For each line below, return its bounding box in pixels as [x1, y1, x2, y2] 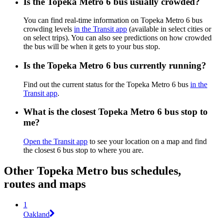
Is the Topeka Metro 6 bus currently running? [23, 60, 206, 71]
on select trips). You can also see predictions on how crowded [23, 34, 212, 42]
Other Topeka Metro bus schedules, [4, 164, 181, 178]
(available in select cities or [127, 25, 211, 34]
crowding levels [23, 25, 74, 34]
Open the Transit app [23, 137, 88, 146]
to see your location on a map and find [88, 137, 207, 146]
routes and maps [4, 178, 86, 191]
